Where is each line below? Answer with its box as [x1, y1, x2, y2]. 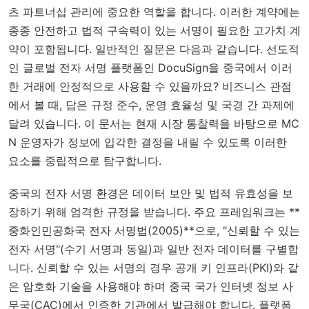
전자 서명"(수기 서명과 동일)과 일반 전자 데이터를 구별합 [8, 242, 299, 256]
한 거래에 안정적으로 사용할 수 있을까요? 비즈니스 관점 [8, 79, 292, 93]
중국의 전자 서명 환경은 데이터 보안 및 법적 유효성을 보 [8, 186, 293, 200]
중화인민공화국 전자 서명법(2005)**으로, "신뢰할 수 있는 [8, 223, 300, 237]
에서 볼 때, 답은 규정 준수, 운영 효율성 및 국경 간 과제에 [8, 98, 295, 112]
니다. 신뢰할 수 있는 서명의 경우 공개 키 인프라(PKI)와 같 [8, 261, 299, 275]
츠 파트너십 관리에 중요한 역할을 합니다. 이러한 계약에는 [8, 5, 300, 19]
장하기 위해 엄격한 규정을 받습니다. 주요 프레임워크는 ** [8, 205, 300, 219]
